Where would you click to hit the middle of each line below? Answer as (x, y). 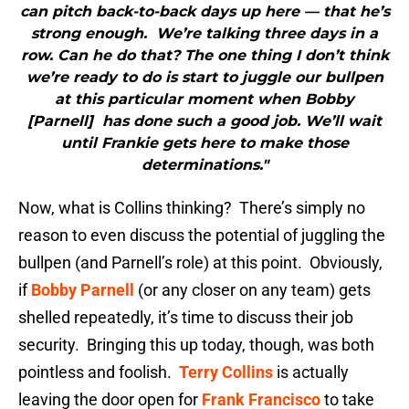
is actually (311, 372)
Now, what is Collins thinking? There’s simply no (192, 208)
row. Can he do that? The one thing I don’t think (204, 56)
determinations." (204, 165)
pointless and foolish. (99, 372)
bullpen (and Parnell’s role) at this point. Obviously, (200, 263)
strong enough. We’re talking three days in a (204, 34)
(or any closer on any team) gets (252, 290)
